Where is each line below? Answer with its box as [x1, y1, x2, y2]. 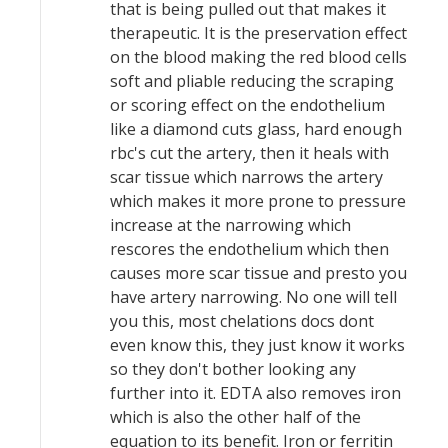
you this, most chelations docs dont [110, 310, 374, 332]
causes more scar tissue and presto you [110, 262, 407, 284]
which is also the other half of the [110, 406, 361, 428]
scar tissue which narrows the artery [110, 166, 383, 188]
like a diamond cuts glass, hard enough [110, 118, 402, 140]
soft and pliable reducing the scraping [110, 70, 394, 92]
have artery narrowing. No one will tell [110, 286, 397, 308]
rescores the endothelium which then [110, 238, 389, 260]
